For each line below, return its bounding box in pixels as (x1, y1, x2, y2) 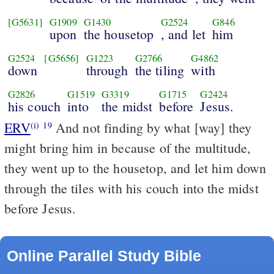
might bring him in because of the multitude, (4, 138, 251, 157)
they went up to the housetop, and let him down (4, 158, 267, 177)
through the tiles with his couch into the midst (4, 179, 259, 197)
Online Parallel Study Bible (6, 246, 201, 264)
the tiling (135, 61, 185, 80)
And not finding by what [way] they (51, 118, 252, 136)
